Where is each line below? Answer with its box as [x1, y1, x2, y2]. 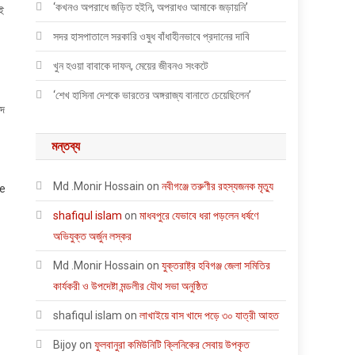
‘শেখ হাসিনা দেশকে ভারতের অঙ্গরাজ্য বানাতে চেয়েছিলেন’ [53, 88, 252, 101]
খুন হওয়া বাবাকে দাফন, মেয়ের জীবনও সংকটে [53, 59, 209, 72]
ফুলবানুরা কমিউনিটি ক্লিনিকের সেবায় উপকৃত [94, 338, 250, 351]
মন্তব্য [52, 138, 81, 154]
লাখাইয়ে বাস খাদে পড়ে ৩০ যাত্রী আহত [139, 308, 280, 322]
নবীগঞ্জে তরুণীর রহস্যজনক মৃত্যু [162, 179, 274, 193]
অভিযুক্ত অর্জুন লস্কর [53, 229, 132, 242]
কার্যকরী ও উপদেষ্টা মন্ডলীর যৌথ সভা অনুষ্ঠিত [53, 279, 208, 292]
